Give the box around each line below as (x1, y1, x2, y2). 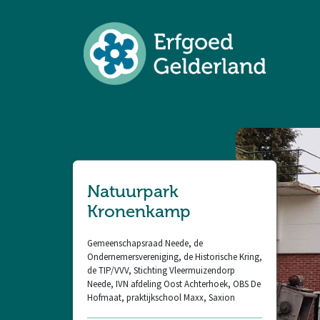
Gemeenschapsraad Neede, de (87, 236, 203, 249)
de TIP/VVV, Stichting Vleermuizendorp (87, 264, 235, 276)
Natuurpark (87, 181, 179, 201)
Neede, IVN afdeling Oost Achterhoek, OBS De (87, 277, 261, 290)
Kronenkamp (87, 201, 191, 221)
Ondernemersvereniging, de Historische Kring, (87, 250, 262, 263)
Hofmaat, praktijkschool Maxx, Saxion (87, 291, 237, 304)
